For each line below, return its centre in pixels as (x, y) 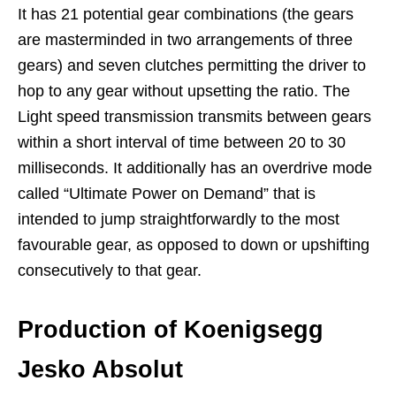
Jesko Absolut (100, 369)
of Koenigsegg (235, 329)
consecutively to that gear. (110, 270)
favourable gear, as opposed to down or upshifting (194, 244)
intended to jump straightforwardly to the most (179, 219)
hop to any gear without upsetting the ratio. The (184, 91)
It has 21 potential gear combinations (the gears (186, 14)
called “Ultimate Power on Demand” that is (167, 193)
